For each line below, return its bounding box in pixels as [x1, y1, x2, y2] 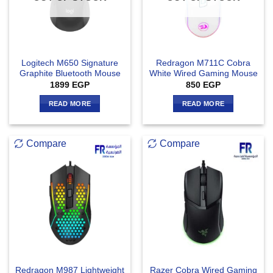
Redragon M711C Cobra [156, 58, 250, 68]
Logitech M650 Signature [21, 58, 118, 68]
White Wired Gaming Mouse [149, 69, 258, 79]
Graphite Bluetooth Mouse [19, 69, 121, 79]
